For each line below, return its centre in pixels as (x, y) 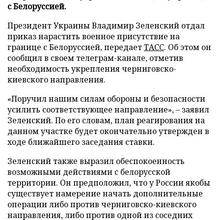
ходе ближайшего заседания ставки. (81, 142)
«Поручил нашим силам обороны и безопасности (106, 98)
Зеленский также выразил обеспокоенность (96, 161)
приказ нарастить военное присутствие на (94, 36)
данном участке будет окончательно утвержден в (108, 131)
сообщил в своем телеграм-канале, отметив (95, 58)
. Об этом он (188, 47)
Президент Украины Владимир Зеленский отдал (106, 25)
